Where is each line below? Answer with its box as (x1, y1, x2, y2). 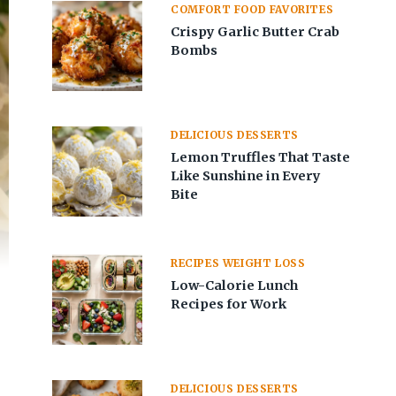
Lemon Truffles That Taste (171, 148, 351, 165)
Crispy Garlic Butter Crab (171, 23, 340, 40)
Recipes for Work (171, 295, 287, 312)
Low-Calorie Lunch (171, 277, 299, 293)
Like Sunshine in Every (171, 167, 322, 184)
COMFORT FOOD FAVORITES (171, 3, 334, 17)
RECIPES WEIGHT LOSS (171, 255, 306, 270)
